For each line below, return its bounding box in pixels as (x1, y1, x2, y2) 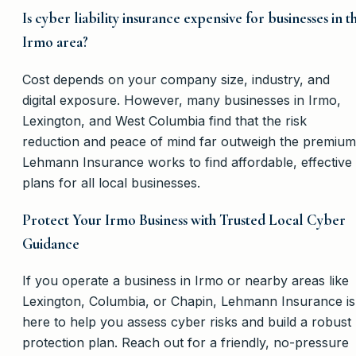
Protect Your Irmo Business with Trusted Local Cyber (22, 211, 346, 229)
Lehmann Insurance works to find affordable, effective (22, 153, 352, 170)
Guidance (22, 234, 79, 253)
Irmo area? (22, 33, 88, 52)
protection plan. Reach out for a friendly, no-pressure (22, 335, 349, 351)
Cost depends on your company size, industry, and (22, 71, 330, 87)
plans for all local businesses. (22, 174, 200, 191)
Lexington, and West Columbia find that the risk (22, 112, 307, 129)
